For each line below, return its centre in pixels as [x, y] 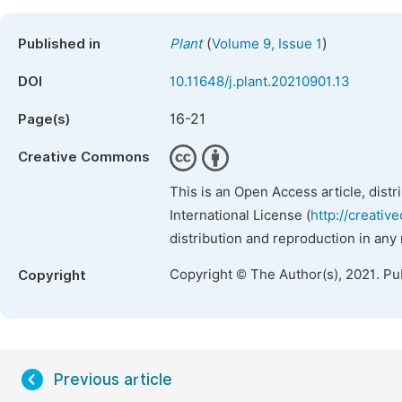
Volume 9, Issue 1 [267, 44]
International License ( [240, 215]
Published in [59, 44]
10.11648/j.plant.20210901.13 [260, 82]
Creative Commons [84, 157]
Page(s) [44, 119]
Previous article [113, 380]
